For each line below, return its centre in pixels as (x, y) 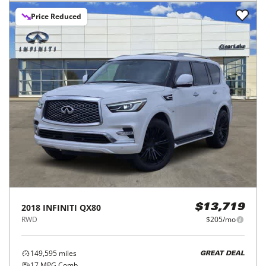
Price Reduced (56, 17)
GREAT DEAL (222, 254)
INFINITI (60, 208)
